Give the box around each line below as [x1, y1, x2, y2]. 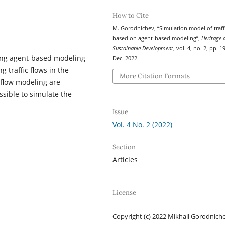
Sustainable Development [113, 45, 174, 52]
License [113, 188, 137, 197]
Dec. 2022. [113, 55, 139, 62]
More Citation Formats [120, 71, 190, 80]
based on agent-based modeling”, [113, 35, 202, 42]
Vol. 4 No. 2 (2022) [113, 119, 173, 129]
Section [113, 142, 136, 151]
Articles [113, 154, 138, 164]
